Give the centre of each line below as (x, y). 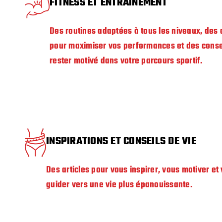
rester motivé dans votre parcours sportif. (126, 61)
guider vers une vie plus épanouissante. (119, 185)
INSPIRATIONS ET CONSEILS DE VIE (121, 142)
